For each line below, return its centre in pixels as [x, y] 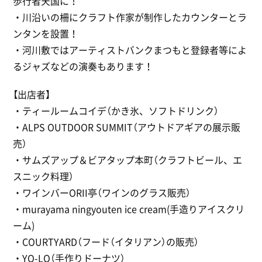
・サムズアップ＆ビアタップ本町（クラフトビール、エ [128, 159]
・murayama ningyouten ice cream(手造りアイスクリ [129, 208]
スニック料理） [44, 176]
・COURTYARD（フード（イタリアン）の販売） [106, 241]
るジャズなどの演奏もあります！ [83, 66]
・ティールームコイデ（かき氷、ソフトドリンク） [116, 110]
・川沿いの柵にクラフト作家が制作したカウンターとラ [130, 17]
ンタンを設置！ [46, 33]
